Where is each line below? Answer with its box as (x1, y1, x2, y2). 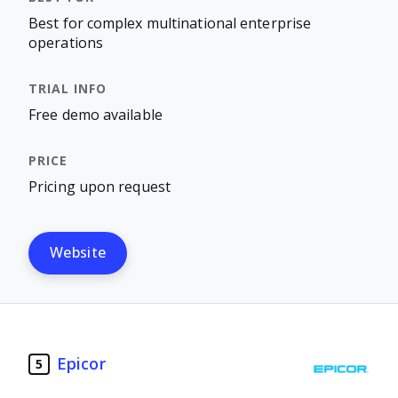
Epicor (57, 354, 106, 373)
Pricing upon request (28, 179, 171, 195)
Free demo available (28, 107, 163, 123)
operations (28, 36, 103, 51)
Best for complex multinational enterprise (28, 16, 312, 31)
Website (50, 245, 107, 260)
